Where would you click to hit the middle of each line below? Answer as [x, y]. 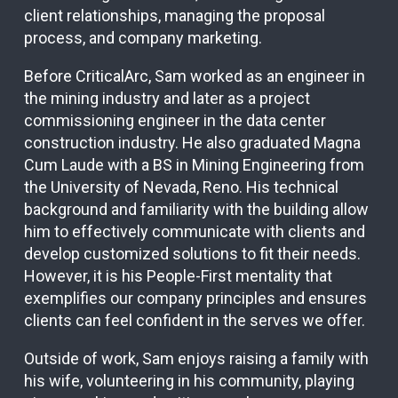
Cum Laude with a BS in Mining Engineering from [194, 165]
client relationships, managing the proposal [175, 16]
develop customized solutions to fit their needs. [192, 254]
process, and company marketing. [143, 38]
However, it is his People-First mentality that [178, 276]
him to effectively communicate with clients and [195, 232]
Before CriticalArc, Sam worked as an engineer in [195, 76]
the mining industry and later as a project [167, 99]
